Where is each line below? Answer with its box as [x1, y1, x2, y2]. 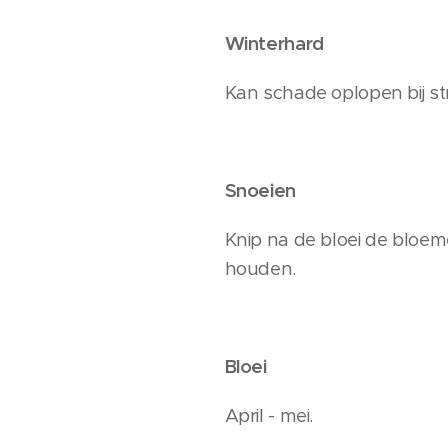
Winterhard [224, 32, 324, 55]
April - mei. [224, 404, 314, 427]
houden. [224, 257, 296, 280]
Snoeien [224, 179, 296, 202]
